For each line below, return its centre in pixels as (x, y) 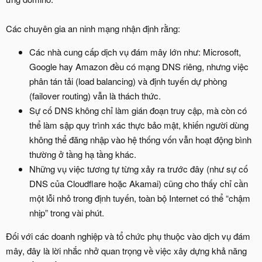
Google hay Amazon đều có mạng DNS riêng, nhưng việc (139, 67)
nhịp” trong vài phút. (67, 213)
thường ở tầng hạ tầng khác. (83, 154)
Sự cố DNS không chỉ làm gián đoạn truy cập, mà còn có (138, 111)
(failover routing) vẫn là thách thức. (95, 96)
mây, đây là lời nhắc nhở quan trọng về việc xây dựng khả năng (126, 251)
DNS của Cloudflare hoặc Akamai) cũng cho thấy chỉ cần (139, 184)
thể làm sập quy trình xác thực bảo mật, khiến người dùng (139, 125)
